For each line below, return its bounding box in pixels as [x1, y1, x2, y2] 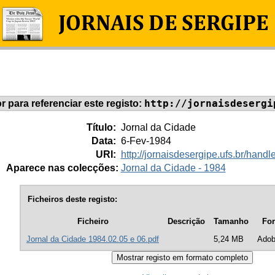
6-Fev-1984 [120, 135, 171, 146]
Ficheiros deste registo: [28, 194, 117, 204]
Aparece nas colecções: [6, 162, 118, 173]
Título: [86, 122, 118, 133]
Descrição [168, 217, 205, 227]
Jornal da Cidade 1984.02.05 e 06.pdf [26, 234, 159, 244]
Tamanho [214, 217, 249, 227]
